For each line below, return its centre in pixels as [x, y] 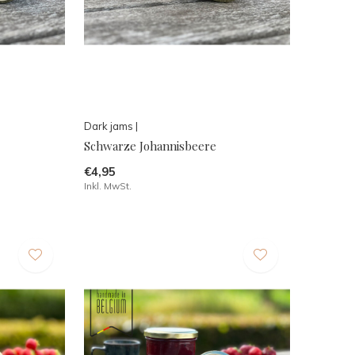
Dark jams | [111, 126]
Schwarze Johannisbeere [150, 146]
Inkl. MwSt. [107, 186]
